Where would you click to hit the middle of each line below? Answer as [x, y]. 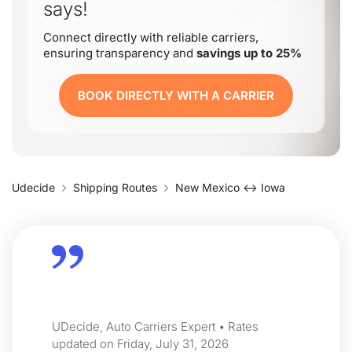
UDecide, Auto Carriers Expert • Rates [155, 326]
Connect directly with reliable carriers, [151, 37]
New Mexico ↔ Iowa [230, 187]
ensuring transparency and [120, 53]
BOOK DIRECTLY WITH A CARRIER [176, 95]
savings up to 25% [249, 53]
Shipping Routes [115, 187]
